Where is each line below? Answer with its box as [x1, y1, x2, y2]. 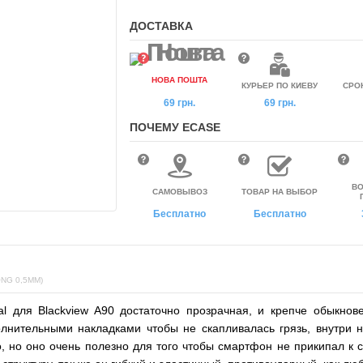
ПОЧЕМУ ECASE [130, 121, 220, 134]
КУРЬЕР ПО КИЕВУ [241, 81, 318, 90]
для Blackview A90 [12, 304, 121, 317]
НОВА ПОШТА [152, 75, 208, 84]
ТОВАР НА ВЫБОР [241, 187, 318, 196]
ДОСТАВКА [130, 19, 193, 32]
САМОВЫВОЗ [152, 187, 207, 196]
